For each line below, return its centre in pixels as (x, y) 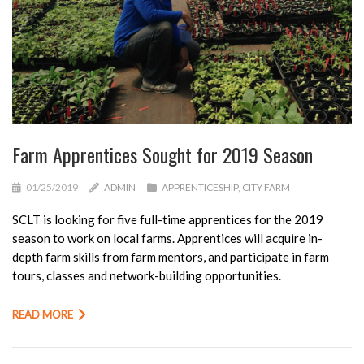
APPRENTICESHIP (200, 187)
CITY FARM (266, 187)
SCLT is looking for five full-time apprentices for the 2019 (168, 219)
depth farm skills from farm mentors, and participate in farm (171, 256)
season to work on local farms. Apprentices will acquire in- (167, 238)
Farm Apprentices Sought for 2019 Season (162, 154)
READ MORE (43, 314)
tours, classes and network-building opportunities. (147, 275)
